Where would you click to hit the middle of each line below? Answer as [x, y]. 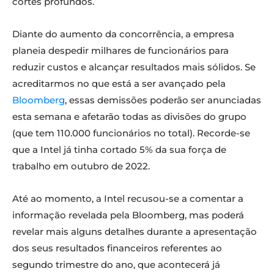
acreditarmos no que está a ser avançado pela [119, 84]
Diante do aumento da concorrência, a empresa [123, 34]
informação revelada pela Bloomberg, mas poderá [128, 215]
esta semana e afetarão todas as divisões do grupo [129, 117]
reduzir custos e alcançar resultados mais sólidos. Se [134, 67]
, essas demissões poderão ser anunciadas [163, 100]
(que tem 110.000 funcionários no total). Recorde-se [131, 133]
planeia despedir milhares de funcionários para [120, 51]
